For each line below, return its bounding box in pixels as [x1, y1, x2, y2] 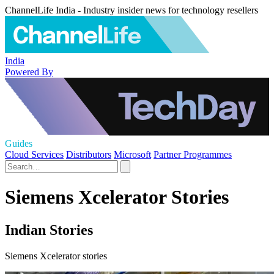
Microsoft [114, 149, 151, 160]
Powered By [5, 66, 53, 77]
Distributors [66, 149, 111, 160]
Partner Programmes [154, 149, 232, 160]
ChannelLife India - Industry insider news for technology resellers [5, 5, 258, 15]
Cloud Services [5, 149, 64, 160]
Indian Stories [5, 221, 93, 238]
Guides [5, 138, 32, 149]
